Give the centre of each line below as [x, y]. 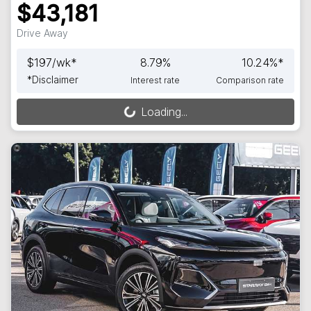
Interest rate [155, 81]
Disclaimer [55, 80]
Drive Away [42, 33]
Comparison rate [250, 81]
